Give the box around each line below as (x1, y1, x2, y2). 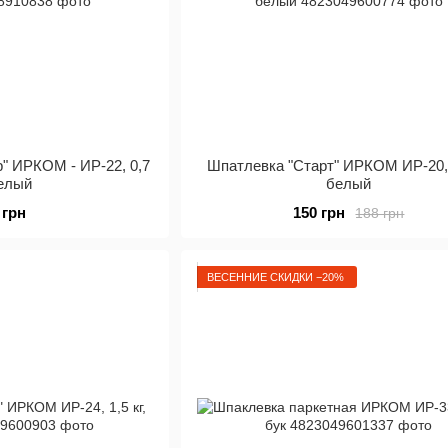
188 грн (355, 204, 405, 221)
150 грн (293, 204, 346, 221)
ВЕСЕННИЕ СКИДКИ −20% (206, 270, 344, 283)
